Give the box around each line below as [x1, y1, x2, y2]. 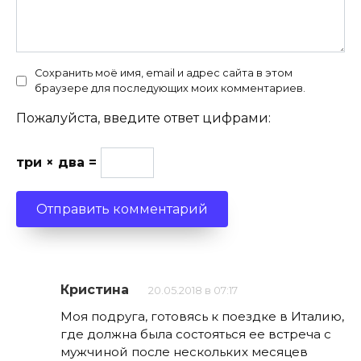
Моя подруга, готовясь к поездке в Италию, [60, 309, 344, 325]
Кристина [60, 282, 129, 298]
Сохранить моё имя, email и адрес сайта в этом [35, 67, 293, 80]
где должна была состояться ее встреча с [60, 326, 331, 342]
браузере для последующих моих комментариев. [35, 82, 305, 95]
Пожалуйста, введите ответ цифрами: [16, 110, 271, 127]
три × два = [16, 155, 101, 171]
